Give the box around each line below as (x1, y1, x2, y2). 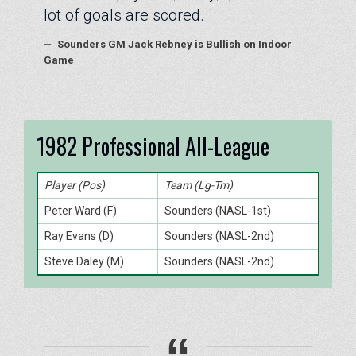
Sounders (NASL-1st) (164, 203, 271, 217)
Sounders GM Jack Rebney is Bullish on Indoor (55, 37, 292, 50)
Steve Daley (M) (44, 254, 124, 268)
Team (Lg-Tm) (164, 178, 233, 192)
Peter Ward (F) (44, 203, 117, 217)
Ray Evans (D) (44, 229, 114, 242)
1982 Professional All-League (37, 129, 269, 162)
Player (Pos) (44, 178, 105, 192)
